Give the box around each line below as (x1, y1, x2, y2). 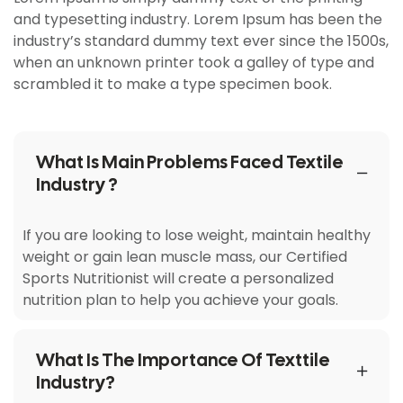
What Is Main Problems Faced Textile (36, 149, 344, 174)
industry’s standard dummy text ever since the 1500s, (13, 30, 389, 51)
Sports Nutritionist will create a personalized (22, 267, 334, 289)
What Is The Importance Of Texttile (36, 347, 330, 372)
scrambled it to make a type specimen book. (13, 73, 332, 94)
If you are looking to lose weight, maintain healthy (22, 224, 371, 246)
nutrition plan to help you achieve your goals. (22, 289, 338, 310)
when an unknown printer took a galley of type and (13, 51, 374, 73)
